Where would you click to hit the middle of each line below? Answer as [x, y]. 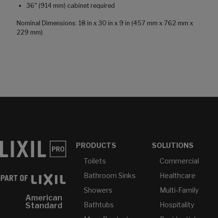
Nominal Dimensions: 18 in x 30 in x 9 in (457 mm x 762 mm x [105, 23]
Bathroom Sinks [109, 176]
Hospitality [177, 205]
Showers [98, 190]
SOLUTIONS [173, 145]
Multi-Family [179, 190]
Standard [44, 205]
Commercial [179, 161]
